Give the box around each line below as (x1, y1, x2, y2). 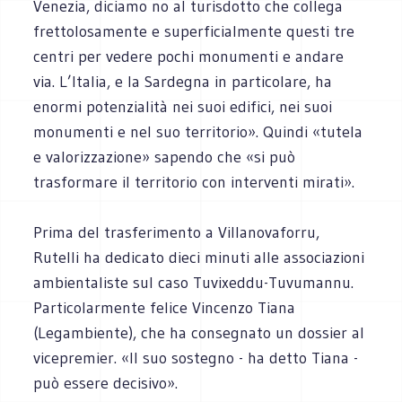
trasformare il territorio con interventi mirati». (33, 171, 355, 192)
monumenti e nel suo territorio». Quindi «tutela (33, 121, 363, 142)
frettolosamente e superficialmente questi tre (33, 21, 355, 41)
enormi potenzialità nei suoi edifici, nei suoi (33, 96, 333, 117)
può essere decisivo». (33, 372, 179, 393)
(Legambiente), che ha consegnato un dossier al (33, 322, 365, 343)
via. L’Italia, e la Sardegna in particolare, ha (33, 71, 333, 92)
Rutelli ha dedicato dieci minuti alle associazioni (33, 247, 365, 267)
